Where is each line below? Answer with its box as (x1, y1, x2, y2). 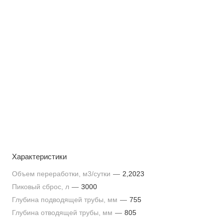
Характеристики (12, 152, 67, 161)
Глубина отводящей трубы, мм (12, 209, 114, 217)
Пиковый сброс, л (12, 183, 71, 191)
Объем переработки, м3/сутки (12, 170, 112, 178)
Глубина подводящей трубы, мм (12, 196, 119, 204)
